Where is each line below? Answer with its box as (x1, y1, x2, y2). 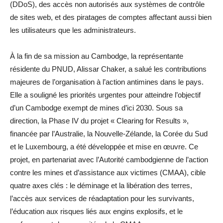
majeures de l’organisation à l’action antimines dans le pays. (10, 77, 204, 86)
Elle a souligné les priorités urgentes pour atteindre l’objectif (10, 90, 201, 99)
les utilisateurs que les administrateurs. (10, 25, 136, 34)
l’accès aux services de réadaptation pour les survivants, (10, 194, 194, 203)
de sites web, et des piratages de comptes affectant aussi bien (10, 12, 212, 21)
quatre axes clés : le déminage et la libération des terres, (10, 181, 192, 190)
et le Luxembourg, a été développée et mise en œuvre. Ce (10, 142, 198, 151)
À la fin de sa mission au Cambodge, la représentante (10, 51, 183, 60)
